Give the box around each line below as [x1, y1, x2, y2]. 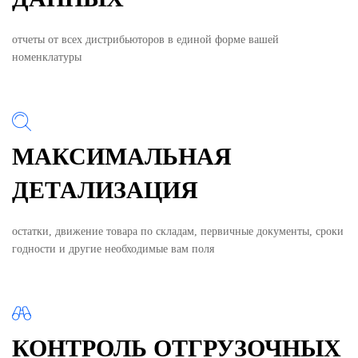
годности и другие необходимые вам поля [12, 242, 214, 255]
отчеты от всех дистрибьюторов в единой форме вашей [12, 33, 279, 46]
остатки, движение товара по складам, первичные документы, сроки [12, 225, 344, 237]
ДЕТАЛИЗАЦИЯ [12, 176, 198, 203]
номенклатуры [12, 50, 82, 63]
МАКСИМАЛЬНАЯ [12, 142, 232, 169]
